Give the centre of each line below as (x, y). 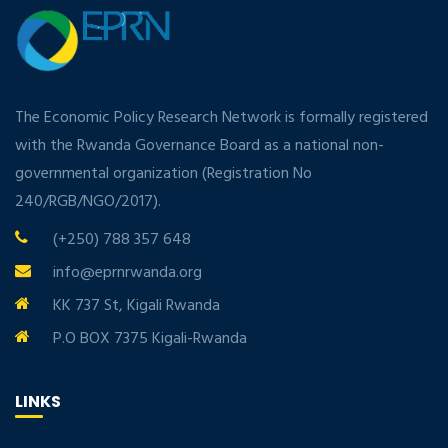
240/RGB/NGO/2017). (88, 201)
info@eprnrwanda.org (127, 272)
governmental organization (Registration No (163, 173)
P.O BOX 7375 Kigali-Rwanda (150, 338)
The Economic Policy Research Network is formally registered (221, 117)
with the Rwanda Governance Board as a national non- (199, 145)
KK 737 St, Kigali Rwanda (136, 305)
